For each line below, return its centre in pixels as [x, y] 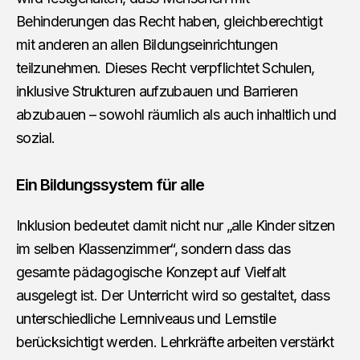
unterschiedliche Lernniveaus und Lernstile [146, 319]
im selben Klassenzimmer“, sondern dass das [153, 249]
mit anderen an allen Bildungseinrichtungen [147, 45]
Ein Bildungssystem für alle [110, 185]
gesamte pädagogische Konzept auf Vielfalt [151, 272]
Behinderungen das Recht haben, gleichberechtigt [169, 22]
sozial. [36, 138]
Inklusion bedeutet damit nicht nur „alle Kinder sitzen [176, 226]
